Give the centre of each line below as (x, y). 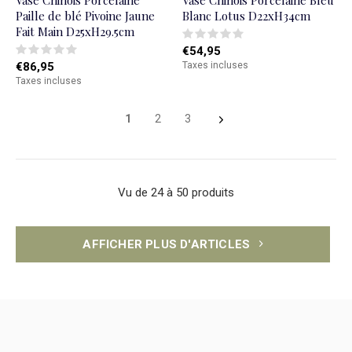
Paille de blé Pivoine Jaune (85, 16)
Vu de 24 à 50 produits (176, 193)
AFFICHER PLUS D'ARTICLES (168, 245)
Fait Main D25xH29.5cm (75, 32)
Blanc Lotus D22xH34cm (246, 16)
